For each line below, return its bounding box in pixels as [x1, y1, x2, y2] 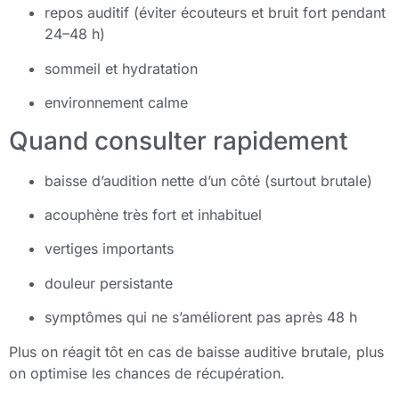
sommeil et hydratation [45, 59, 198, 77]
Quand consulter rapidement [9, 125, 348, 156]
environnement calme [45, 94, 188, 112]
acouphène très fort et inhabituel [45, 205, 262, 224]
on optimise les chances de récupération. [9, 363, 285, 382]
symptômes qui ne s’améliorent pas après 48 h [45, 308, 357, 327]
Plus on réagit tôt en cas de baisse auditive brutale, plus [9, 342, 384, 361]
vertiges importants [45, 240, 174, 258]
